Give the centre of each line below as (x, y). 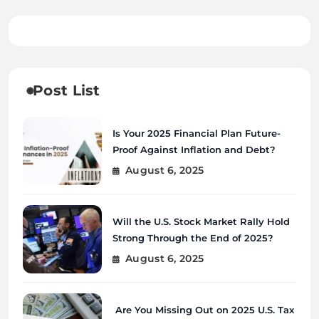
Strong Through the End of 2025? (193, 237)
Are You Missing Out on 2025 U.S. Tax (203, 309)
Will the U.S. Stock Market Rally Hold (201, 221)
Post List (67, 91)
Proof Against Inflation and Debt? (194, 149)
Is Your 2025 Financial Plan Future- (196, 133)
